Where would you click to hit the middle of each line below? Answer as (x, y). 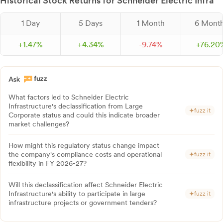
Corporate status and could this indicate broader (84, 115)
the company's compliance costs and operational (85, 154)
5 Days (91, 23)
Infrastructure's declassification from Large (76, 106)
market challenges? (39, 124)
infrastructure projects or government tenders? (83, 203)
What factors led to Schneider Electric (69, 97)
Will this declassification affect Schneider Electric (86, 185)
